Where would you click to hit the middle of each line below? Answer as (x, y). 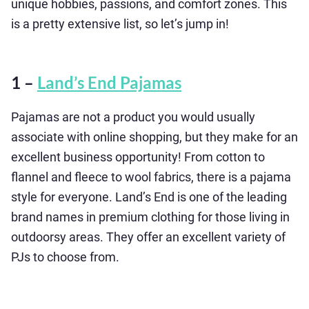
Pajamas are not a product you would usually (133, 117)
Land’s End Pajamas (109, 82)
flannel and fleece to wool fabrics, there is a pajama (151, 177)
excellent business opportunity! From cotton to (138, 157)
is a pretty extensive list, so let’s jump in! (120, 24)
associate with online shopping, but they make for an (154, 137)
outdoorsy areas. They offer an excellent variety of (148, 237)
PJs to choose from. (65, 257)
